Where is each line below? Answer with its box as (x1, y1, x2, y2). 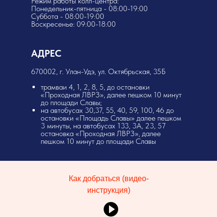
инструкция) (87, 186, 130, 194)
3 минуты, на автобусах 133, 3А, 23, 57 (41, 121, 166, 130)
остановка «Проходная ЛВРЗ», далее (41, 129, 161, 138)
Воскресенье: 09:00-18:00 (31, 19, 116, 29)
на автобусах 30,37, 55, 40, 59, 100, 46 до (41, 106, 174, 115)
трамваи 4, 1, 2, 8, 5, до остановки (41, 82, 150, 92)
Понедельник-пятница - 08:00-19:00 (31, 4, 148, 13)
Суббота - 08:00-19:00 (31, 12, 104, 21)
